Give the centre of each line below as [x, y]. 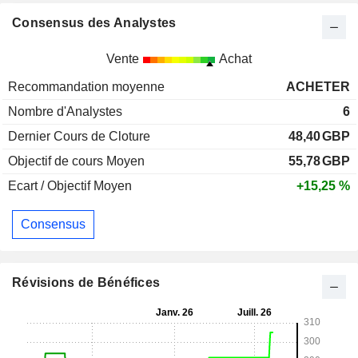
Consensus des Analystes [94, 23]
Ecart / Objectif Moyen [70, 186]
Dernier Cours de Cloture [79, 137]
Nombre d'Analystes [65, 112]
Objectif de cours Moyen [76, 161]
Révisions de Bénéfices [86, 282]
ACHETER [318, 87]
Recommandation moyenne [86, 87]
